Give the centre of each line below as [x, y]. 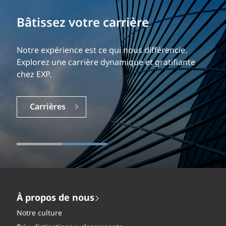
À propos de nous [55, 199]
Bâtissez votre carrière [83, 23]
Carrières [48, 107]
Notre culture [39, 214]
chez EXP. [34, 75]
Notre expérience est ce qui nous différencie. [102, 51]
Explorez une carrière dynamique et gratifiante [106, 63]
